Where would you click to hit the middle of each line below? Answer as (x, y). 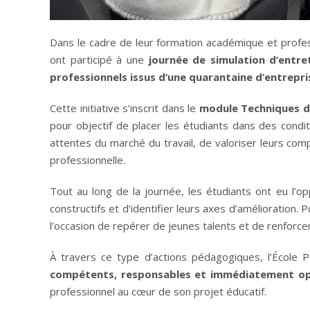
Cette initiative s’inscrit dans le (125, 108)
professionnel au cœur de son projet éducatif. (158, 291)
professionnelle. (88, 159)
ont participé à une (99, 59)
